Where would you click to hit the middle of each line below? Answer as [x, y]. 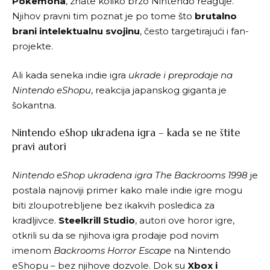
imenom [33, 250]
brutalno [216, 16]
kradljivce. [35, 220]
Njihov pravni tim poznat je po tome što [103, 16]
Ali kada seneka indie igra [70, 75]
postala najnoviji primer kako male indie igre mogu [127, 190]
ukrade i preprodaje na [181, 75]
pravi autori [39, 146]
